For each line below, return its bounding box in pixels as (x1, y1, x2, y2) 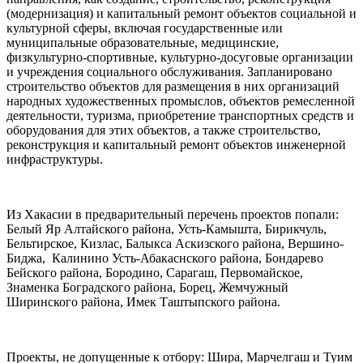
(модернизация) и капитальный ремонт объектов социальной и (6, 6, 357, 21)
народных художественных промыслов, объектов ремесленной (6, 94, 355, 109)
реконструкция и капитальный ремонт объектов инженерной (6, 138, 346, 152)
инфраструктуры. (6, 152, 103, 167)
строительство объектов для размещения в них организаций (6, 79, 340, 94)
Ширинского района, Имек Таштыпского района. (6, 295, 280, 310)
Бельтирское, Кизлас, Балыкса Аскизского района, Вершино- (6, 237, 344, 251)
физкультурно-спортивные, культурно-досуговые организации (6, 50, 353, 65)
